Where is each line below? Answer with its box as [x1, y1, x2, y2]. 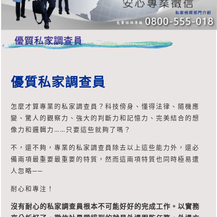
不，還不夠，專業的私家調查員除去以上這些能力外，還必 [11, 143, 200, 152]
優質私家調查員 [11, 73, 106, 91]
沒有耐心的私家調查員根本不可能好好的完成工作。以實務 [11, 201, 200, 211]
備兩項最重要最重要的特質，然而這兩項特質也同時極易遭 [11, 155, 200, 164]
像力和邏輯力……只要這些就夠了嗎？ [11, 125, 131, 134]
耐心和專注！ [11, 184, 54, 193]
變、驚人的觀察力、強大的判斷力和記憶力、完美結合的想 [11, 113, 200, 123]
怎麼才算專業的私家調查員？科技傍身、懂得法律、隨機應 [11, 102, 200, 111]
